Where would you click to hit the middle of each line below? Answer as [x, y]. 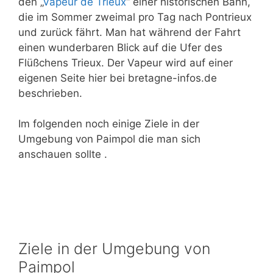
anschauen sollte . [63, 154]
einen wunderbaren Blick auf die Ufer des [120, 47]
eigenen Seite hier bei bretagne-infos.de [118, 78]
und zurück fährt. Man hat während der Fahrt [129, 32]
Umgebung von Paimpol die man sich [109, 139]
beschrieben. [50, 93]
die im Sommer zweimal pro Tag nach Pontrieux [135, 17]
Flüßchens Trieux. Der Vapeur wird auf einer [126, 62]
